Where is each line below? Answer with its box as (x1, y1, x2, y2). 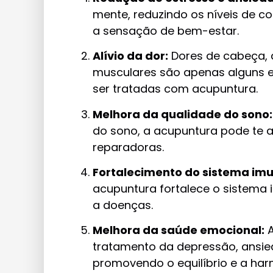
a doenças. (93, 197, 153, 213)
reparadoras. (93, 139, 164, 155)
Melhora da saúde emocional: (93, 222, 264, 238)
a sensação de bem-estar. (93, 23, 239, 38)
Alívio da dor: (93, 48, 168, 64)
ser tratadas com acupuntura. (93, 81, 258, 97)
